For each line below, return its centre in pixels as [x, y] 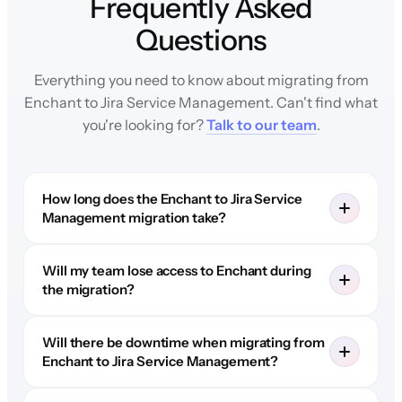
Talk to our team [261, 124]
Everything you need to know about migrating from [201, 79]
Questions [201, 39]
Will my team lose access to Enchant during [176, 270]
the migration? [88, 289]
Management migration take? [134, 217]
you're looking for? [144, 124]
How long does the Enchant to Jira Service [172, 198]
